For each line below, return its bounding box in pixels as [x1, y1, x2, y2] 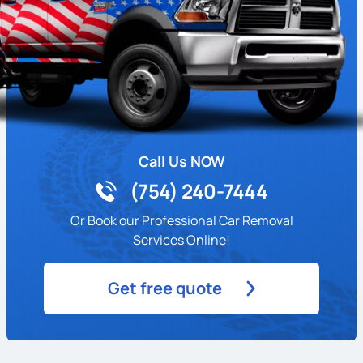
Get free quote [108, 276, 222, 299]
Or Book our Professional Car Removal [70, 211, 293, 229]
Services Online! [133, 230, 230, 249]
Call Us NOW [138, 151, 225, 171]
